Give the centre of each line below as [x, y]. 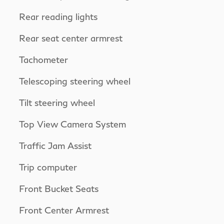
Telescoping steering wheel [75, 81]
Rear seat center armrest [71, 38]
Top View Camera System [72, 124]
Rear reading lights [58, 16]
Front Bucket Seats [59, 188]
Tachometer [43, 59]
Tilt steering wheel [57, 102]
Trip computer [48, 167]
